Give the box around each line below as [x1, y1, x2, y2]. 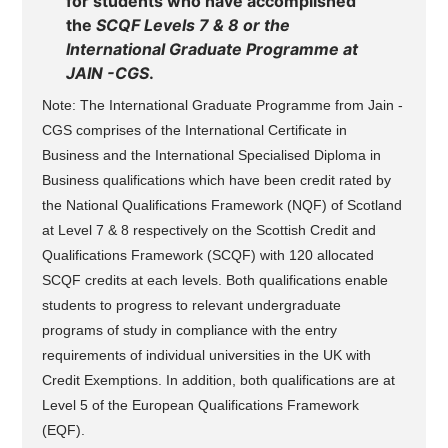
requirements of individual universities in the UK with [42, 348, 372, 364]
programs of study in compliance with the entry [42, 323, 338, 339]
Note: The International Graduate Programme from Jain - [42, 98, 404, 114]
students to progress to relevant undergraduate [42, 298, 342, 314]
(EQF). [42, 423, 86, 439]
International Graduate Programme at [66, 39, 359, 60]
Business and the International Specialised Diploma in [42, 148, 382, 164]
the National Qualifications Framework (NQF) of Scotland [42, 198, 403, 214]
